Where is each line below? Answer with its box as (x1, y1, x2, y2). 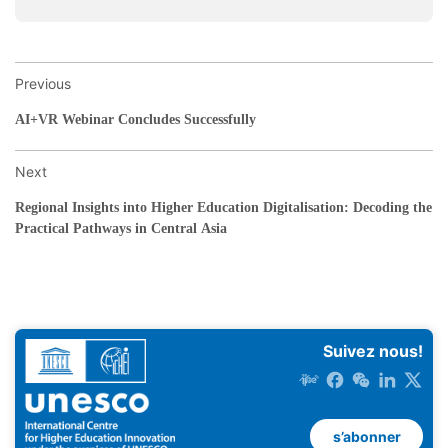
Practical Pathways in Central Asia (15, 221, 227, 237)
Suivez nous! (323, 341, 423, 362)
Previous (15, 75, 71, 93)
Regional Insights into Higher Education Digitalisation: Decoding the (15, 200, 432, 216)
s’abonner (332, 427, 401, 445)
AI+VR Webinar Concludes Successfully (15, 112, 256, 128)
